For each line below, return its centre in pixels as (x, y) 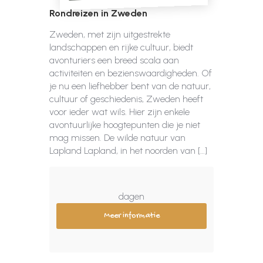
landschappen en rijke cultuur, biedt (121, 47)
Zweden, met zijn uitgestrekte (110, 34)
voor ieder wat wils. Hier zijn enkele (119, 112)
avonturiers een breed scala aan (114, 60)
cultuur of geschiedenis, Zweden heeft (126, 99)
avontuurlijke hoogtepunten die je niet (125, 125)
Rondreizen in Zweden (98, 13)
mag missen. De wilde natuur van (117, 138)
